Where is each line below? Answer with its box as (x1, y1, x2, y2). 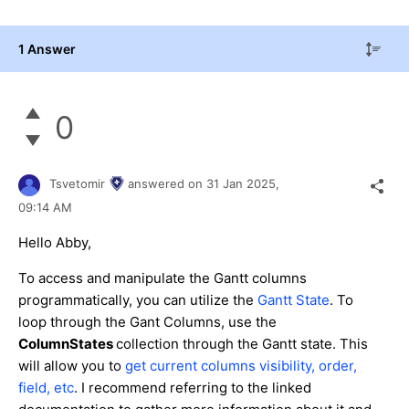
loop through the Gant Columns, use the (18, 312, 277, 330)
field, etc (18, 378, 74, 396)
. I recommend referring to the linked (74, 378, 311, 396)
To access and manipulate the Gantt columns (18, 268, 307, 287)
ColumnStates (18, 334, 116, 352)
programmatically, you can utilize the (18, 290, 257, 309)
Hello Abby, (18, 233, 91, 251)
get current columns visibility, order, (125, 356, 357, 374)
